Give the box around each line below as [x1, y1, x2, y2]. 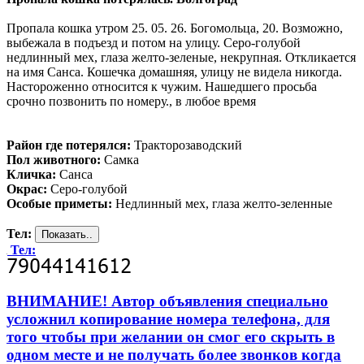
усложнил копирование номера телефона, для [6, 310, 330, 327]
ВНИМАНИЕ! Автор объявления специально [6, 292, 328, 310]
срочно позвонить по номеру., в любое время [6, 93, 256, 108]
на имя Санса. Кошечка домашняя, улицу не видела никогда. [6, 64, 342, 79]
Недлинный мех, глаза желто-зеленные [112, 196, 332, 210]
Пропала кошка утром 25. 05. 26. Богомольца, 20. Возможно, [6, 20, 343, 35]
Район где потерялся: [6, 137, 131, 152]
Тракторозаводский [131, 137, 242, 152]
